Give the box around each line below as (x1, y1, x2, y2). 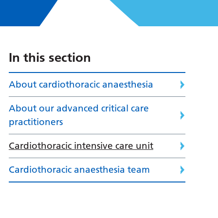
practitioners (8, 116, 63, 128)
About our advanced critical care (8, 103, 149, 114)
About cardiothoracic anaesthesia (8, 79, 153, 91)
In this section (8, 50, 91, 66)
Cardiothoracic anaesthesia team (8, 164, 150, 176)
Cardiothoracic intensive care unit (8, 140, 153, 152)
